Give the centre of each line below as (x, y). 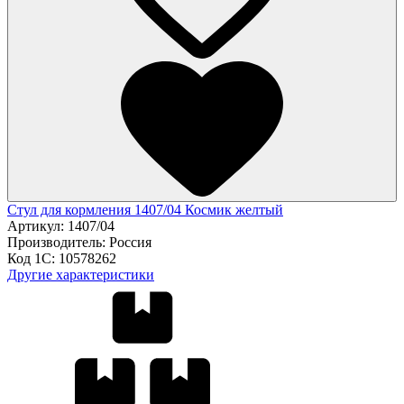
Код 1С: (33, 258)
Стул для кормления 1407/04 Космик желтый (145, 209)
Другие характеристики (81, 274)
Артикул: (37, 225)
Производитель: (58, 242)
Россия (130, 242)
